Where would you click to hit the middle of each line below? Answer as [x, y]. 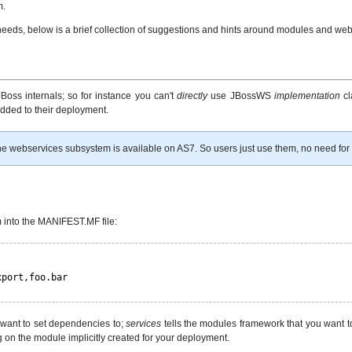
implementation [307, 95]
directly [192, 95]
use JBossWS [241, 95]
